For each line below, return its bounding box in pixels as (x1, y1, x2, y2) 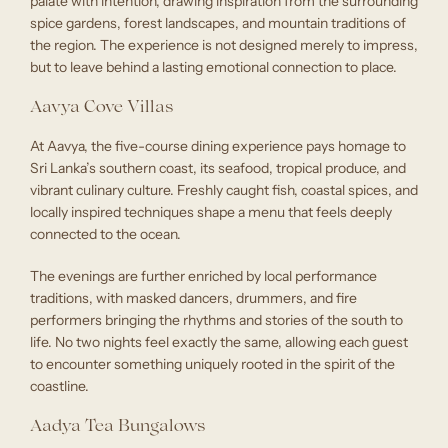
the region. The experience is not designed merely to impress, (30, 36, 418, 55)
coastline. (30, 377, 89, 396)
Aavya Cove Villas (30, 100, 173, 117)
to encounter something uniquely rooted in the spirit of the (30, 355, 395, 374)
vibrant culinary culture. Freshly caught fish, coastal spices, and (30, 181, 418, 200)
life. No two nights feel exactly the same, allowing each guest (30, 333, 408, 352)
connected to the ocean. (30, 225, 181, 244)
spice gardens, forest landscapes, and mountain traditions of (30, 14, 406, 33)
